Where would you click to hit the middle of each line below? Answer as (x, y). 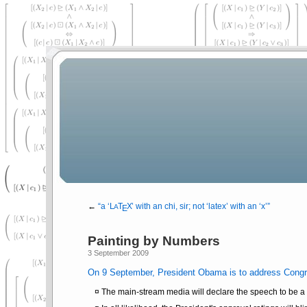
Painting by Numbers (153, 241)
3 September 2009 (118, 253)
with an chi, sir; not (170, 207)
